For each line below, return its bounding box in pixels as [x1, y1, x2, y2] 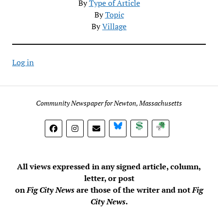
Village [102, 20, 127, 32]
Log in [12, 56, 34, 68]
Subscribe [164, 121, 199, 132]
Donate [143, 121, 169, 132]
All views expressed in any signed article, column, [17, 161, 201, 172]
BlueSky [122, 121, 150, 132]
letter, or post [84, 172, 134, 183]
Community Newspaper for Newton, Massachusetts [36, 98, 182, 108]
